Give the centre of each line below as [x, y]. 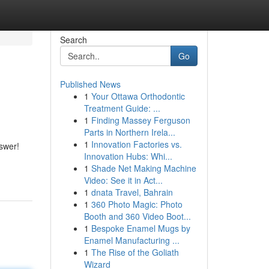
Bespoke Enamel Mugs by [141, 228]
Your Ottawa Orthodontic [138, 96]
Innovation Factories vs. [136, 144]
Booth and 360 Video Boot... [137, 216]
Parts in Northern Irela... [129, 132]
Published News [90, 84]
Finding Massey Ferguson [141, 120]
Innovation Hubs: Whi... [128, 156]
